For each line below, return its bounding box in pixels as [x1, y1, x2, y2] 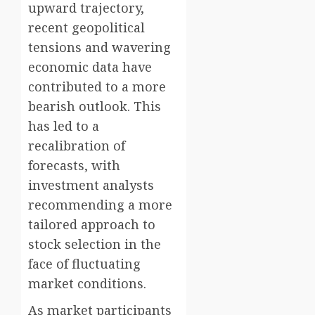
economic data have [28, 58, 152, 76]
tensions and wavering [28, 39, 171, 56]
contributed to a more [28, 78, 166, 96]
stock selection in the [28, 236, 161, 253]
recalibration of [28, 137, 125, 155]
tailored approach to [28, 216, 155, 233]
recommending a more [28, 196, 172, 214]
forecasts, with [28, 157, 120, 174]
